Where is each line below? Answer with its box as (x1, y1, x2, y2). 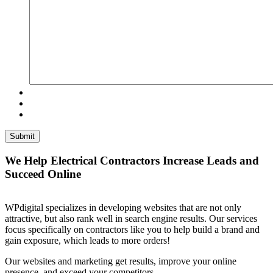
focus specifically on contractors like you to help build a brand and (5, 224, 260, 235)
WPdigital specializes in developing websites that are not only (5, 202, 241, 213)
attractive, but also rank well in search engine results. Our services (5, 213, 257, 224)
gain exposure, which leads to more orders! (5, 235, 170, 246)
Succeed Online (5, 167, 81, 180)
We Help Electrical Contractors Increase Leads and (5, 154, 259, 167)
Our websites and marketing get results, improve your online (5, 255, 236, 266)
